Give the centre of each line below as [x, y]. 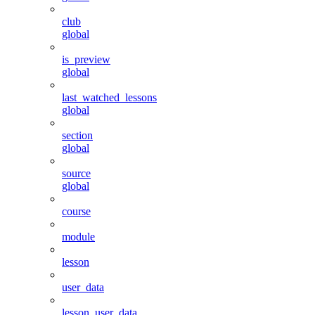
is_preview [86, 60]
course [76, 212]
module [78, 237]
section [77, 136]
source [76, 174]
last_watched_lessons [109, 98]
